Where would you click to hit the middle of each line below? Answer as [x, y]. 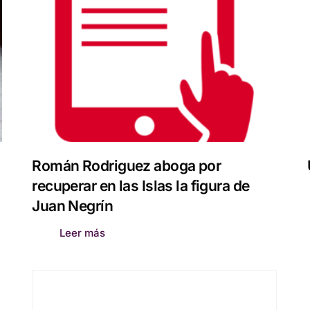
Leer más [83, 233]
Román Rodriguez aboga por [127, 166]
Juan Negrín [73, 206]
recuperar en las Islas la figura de [141, 186]
